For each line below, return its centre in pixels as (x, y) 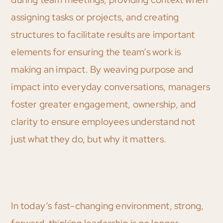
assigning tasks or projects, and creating (95, 17)
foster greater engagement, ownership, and (104, 105)
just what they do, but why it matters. (89, 139)
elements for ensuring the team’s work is (96, 52)
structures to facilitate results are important (103, 35)
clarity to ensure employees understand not (103, 122)
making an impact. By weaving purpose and (102, 70)
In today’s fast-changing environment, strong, (108, 206)
